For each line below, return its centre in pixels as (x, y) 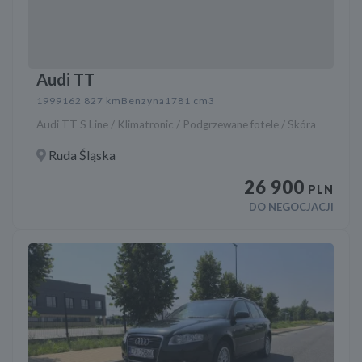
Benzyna (143, 101)
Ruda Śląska (81, 155)
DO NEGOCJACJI (291, 207)
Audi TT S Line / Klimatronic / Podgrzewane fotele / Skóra (177, 125)
